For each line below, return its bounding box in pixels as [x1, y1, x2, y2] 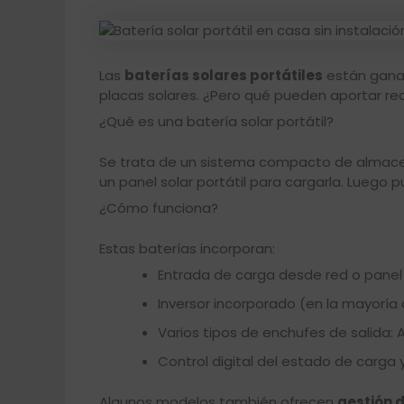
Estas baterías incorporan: [98, 238, 275, 258]
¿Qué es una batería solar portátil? [98, 112, 334, 132]
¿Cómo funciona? [98, 198, 218, 218]
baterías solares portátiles [124, 65, 323, 85]
